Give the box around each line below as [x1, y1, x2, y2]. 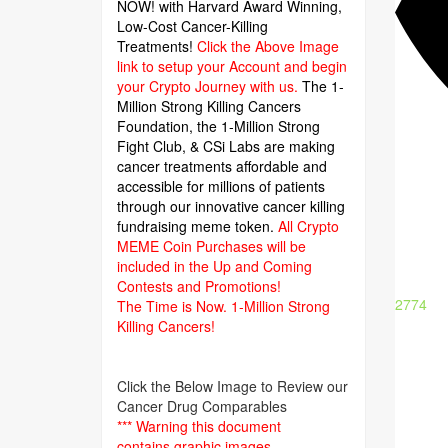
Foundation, [117, 116, 197, 136]
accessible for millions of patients [117, 176, 325, 196]
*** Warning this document [117, 416, 281, 436]
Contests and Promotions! [117, 276, 281, 296]
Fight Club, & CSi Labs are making [117, 136, 335, 156]
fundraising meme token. [117, 216, 278, 236]
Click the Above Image [197, 36, 339, 56]
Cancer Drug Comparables [117, 396, 287, 416]
